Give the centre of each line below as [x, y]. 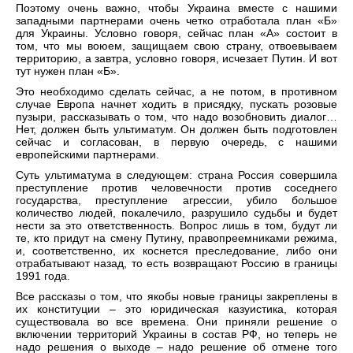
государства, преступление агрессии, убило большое [176, 201]
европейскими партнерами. [87, 155]
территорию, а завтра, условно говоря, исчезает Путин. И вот [176, 59]
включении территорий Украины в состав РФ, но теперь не [176, 334]
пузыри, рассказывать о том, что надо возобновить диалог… [176, 117]
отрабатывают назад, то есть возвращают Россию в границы [176, 264]
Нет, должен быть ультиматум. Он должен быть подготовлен [176, 130]
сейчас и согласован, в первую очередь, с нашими [176, 142]
